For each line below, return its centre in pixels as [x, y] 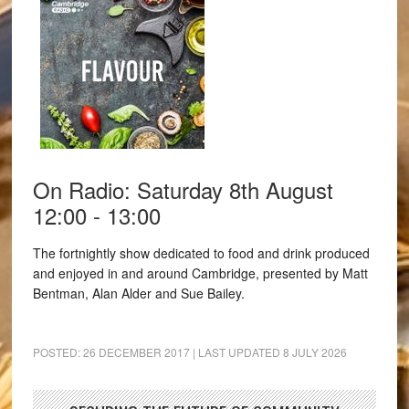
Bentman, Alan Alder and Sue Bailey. [138, 293]
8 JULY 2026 [315, 351]
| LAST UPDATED [236, 351]
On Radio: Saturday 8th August [183, 189]
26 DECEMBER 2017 [136, 351]
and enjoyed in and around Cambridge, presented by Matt [200, 273]
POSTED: [58, 351]
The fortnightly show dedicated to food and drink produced [201, 252]
